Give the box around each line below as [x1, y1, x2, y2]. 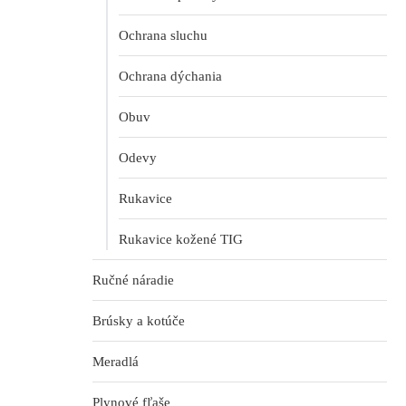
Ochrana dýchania [119, 69, 222, 84]
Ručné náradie [92, 273, 174, 288]
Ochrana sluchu [119, 28, 208, 43]
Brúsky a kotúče [92, 314, 185, 329]
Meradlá [92, 354, 139, 370]
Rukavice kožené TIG [119, 232, 243, 247]
